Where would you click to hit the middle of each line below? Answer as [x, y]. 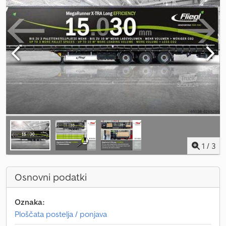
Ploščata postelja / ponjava [61, 214]
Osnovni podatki [51, 177]
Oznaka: [30, 202]
